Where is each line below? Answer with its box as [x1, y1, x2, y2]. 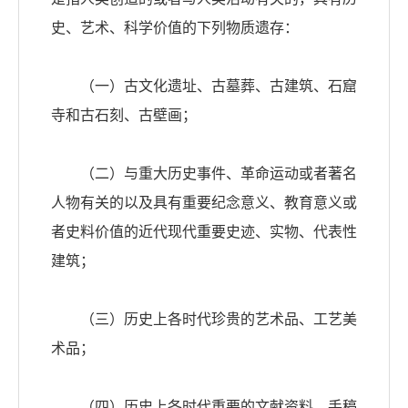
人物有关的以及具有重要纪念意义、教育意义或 [51, 195, 357, 211]
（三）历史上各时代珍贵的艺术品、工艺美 [51, 311, 357, 328]
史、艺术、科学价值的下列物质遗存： [51, 20, 299, 36]
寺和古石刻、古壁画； [51, 107, 197, 124]
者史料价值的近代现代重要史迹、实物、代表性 [51, 224, 357, 240]
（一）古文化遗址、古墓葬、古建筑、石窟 [51, 78, 357, 95]
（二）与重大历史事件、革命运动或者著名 [51, 166, 357, 182]
